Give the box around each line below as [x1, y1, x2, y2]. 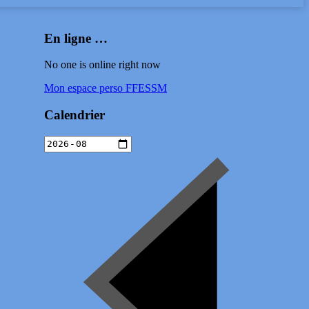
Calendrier [44, 108, 106, 123]
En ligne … [44, 30, 108, 46]
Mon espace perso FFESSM [44, 82, 168, 94]
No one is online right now [44, 59, 161, 71]
